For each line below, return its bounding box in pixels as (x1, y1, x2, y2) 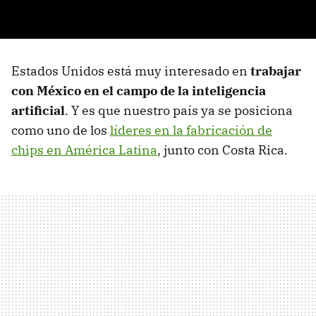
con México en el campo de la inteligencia (11, 83, 266, 99)
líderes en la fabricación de (110, 122, 272, 139)
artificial (11, 102, 65, 119)
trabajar (250, 63, 301, 80)
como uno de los (11, 122, 110, 139)
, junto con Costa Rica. (157, 142, 288, 159)
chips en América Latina (11, 142, 157, 159)
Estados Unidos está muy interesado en (11, 63, 250, 80)
